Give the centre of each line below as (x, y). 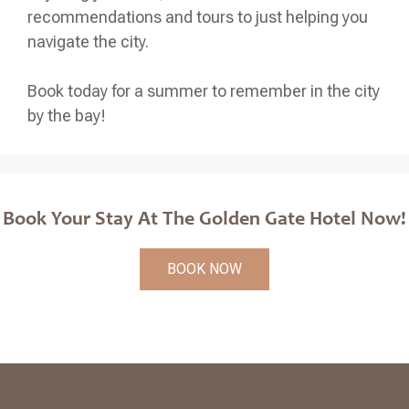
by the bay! (67, 115)
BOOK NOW (204, 268)
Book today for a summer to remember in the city (204, 90)
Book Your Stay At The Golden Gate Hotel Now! (204, 220)
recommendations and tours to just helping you (198, 16)
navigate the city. (88, 41)
